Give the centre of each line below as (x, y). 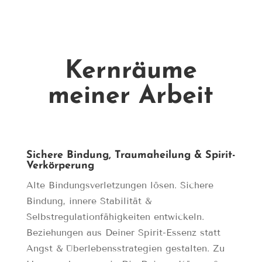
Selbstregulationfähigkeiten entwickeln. (115, 217)
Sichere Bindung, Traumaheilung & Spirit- (131, 156)
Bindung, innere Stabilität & (89, 201)
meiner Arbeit (131, 97)
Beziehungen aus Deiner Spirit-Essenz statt (123, 233)
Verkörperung (60, 166)
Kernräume (131, 72)
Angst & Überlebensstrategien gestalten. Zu (125, 249)
